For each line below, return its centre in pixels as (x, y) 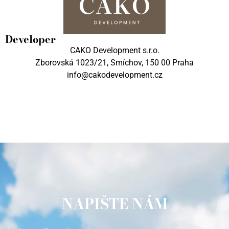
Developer (30, 39)
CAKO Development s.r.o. (114, 51)
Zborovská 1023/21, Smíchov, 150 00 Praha (114, 63)
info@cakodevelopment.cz (114, 75)
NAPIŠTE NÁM (114, 203)
